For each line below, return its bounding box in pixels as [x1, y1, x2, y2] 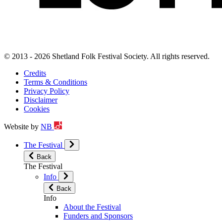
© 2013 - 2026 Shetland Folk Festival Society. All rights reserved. [4, 52, 210, 60]
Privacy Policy [24, 86, 69, 95]
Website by [4, 122, 41, 131]
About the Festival [63, 202, 121, 211]
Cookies [24, 104, 50, 113]
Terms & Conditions [24, 77, 87, 86]
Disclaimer [24, 95, 57, 104]
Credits [24, 68, 46, 77]
